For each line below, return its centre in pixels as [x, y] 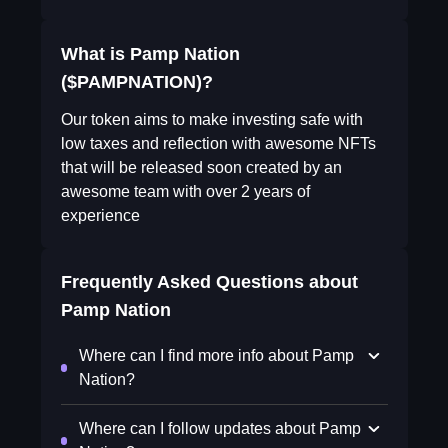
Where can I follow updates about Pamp [220, 428]
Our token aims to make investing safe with [211, 119]
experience [100, 215]
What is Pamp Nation [150, 54]
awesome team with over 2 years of [185, 191]
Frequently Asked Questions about [209, 282]
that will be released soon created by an [201, 167]
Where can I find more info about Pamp [217, 355]
